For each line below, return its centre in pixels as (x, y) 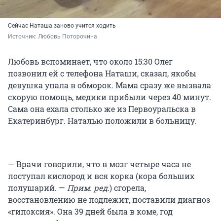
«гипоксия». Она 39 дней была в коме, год (90, 211)
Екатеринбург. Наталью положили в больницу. (102, 120)
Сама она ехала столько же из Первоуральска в (102, 109)
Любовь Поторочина (68, 36)
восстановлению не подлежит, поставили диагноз (109, 199)
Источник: (23, 36)
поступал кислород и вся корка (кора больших (101, 176)
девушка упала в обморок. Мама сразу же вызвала (110, 85)
